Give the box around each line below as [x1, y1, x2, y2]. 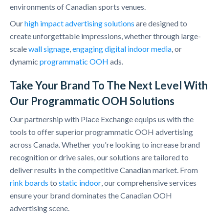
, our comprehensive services [101, 178, 197, 188]
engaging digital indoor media [72, 44, 172, 54]
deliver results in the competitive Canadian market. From [10, 165, 198, 175]
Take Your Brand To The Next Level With [10, 79, 208, 92]
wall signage [28, 44, 69, 54]
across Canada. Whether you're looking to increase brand [10, 140, 200, 150]
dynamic [10, 57, 40, 66]
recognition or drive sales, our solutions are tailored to [10, 153, 189, 162]
